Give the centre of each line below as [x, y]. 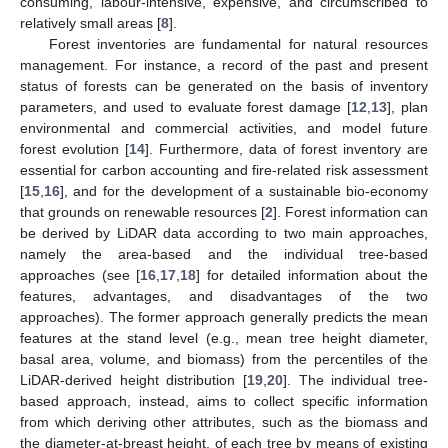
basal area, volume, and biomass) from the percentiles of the [224, 359]
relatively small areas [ [90, 23]
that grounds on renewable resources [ [142, 212]
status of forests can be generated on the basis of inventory [224, 86]
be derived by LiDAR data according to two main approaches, [224, 233]
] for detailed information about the [312, 275]
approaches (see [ [80, 275]
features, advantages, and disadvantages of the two [224, 296]
